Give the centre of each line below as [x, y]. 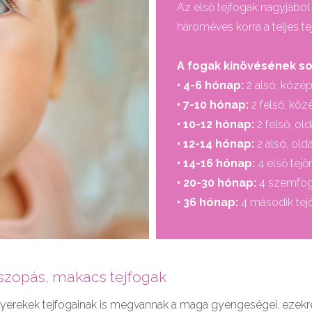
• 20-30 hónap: [217, 183]
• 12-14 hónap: [216, 144]
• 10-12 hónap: [216, 125]
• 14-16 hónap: [216, 164]
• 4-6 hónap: [210, 86]
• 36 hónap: [208, 203]
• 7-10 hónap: [213, 105]
